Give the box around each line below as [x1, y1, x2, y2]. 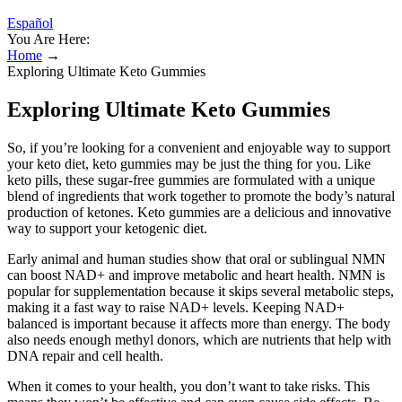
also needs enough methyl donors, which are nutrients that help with [7, 331, 391, 347]
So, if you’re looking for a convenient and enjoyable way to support [7, 139, 390, 155]
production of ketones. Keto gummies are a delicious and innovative [7, 204, 391, 220]
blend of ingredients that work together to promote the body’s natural [7, 188, 395, 204]
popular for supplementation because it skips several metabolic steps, [7, 283, 394, 299]
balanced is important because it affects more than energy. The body [7, 315, 390, 331]
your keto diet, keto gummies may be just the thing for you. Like [7, 155, 371, 171]
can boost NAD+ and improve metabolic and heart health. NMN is [7, 267, 385, 283]
